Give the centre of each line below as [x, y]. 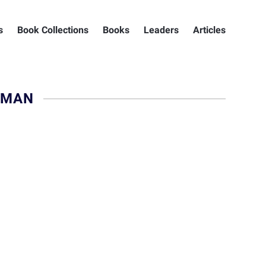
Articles [209, 30]
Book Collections [53, 30]
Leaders [161, 30]
